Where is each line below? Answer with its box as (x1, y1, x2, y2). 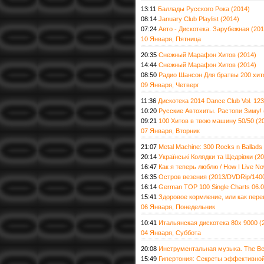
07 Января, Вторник (141, 127, 200, 134)
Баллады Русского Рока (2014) (158, 5, 250, 12)
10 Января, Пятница (141, 35, 201, 42)
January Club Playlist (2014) (159, 15, 239, 22)
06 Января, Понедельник (141, 203, 215, 210)
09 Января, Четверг (141, 81, 199, 88)
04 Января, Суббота (141, 229, 201, 236)
